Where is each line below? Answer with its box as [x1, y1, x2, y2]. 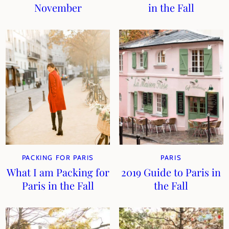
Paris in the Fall [21, 178, 94, 192]
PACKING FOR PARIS [21, 153, 94, 162]
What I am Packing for [6, 165, 109, 179]
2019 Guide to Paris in [121, 165, 221, 179]
